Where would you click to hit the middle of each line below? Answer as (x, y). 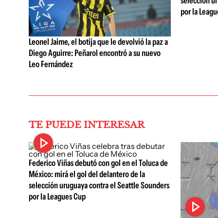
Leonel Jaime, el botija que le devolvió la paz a (98, 42)
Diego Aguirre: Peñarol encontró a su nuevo (95, 53)
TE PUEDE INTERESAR (87, 125)
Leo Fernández (51, 64)
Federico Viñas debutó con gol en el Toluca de (98, 163)
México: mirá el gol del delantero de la (87, 174)
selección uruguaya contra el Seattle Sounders (99, 185)
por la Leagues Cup (57, 197)
